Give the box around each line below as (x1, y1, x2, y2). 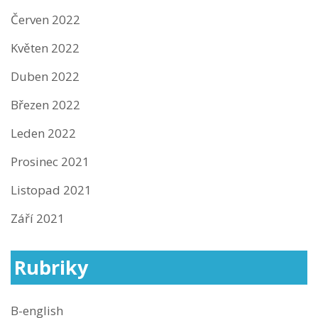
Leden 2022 (11, 124, 76, 141)
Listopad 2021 (11, 181, 92, 198)
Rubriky (14, 253, 88, 280)
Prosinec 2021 (11, 153, 89, 170)
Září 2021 (11, 209, 65, 226)
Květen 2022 (11, 39, 79, 56)
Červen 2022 (11, 11, 80, 28)
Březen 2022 (11, 96, 80, 113)
